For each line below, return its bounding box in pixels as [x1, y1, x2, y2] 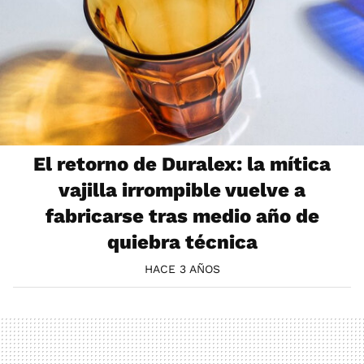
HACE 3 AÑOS [144, 262, 220, 276]
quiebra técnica [106, 230, 258, 253]
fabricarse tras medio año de [45, 204, 319, 227]
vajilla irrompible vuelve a [58, 178, 305, 201]
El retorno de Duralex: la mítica [33, 152, 331, 175]
